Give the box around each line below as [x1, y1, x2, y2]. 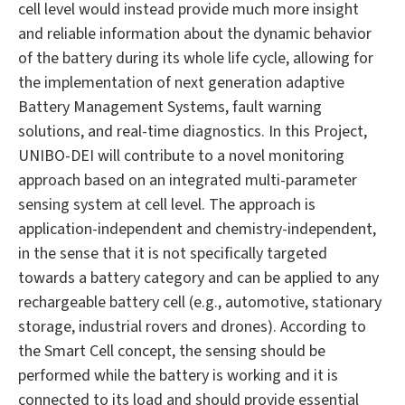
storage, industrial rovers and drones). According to [18, 316, 366, 339]
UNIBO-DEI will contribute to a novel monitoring [18, 145, 344, 168]
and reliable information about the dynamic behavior [18, 23, 372, 46]
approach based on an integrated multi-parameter [18, 169, 357, 193]
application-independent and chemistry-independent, [18, 218, 376, 241]
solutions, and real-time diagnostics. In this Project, [18, 120, 367, 144]
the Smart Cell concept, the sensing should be [18, 340, 325, 363]
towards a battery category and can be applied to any [18, 267, 379, 290]
